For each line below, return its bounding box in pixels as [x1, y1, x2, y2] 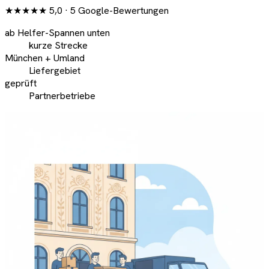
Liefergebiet [29, 64, 80, 77]
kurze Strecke [29, 39, 88, 52]
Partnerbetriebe [29, 89, 95, 103]
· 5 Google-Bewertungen [62, 4, 169, 17]
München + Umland [5, 52, 85, 65]
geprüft [5, 77, 37, 90]
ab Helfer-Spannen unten [5, 26, 110, 40]
